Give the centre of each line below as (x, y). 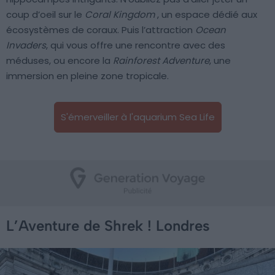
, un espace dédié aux (207, 14)
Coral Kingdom (121, 14)
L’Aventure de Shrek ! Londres (108, 225)
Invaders (26, 45)
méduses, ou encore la (60, 60)
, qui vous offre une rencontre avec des (136, 45)
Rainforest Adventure (161, 60)
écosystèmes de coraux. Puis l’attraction (101, 29)
